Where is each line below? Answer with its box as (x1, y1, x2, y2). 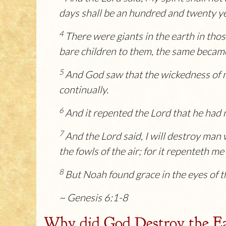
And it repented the (65, 106, 150, 119)
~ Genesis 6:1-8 (59, 191, 128, 204)
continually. (59, 83, 108, 96)
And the (65, 130, 101, 142)
